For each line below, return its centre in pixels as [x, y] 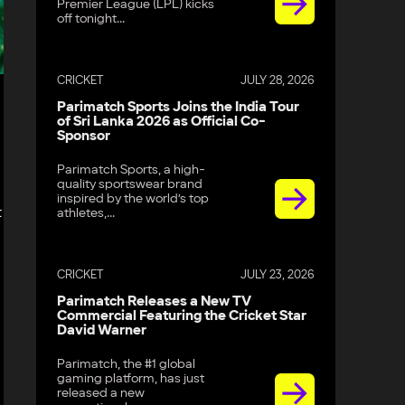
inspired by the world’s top [133, 199]
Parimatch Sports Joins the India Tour [179, 108]
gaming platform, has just [131, 379]
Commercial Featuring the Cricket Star [182, 316]
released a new [101, 393]
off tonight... [91, 19]
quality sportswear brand [130, 184]
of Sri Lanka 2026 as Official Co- [162, 122]
